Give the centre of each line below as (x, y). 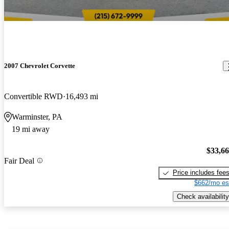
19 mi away (31, 129)
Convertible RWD (33, 96)
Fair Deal (19, 161)
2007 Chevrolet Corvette (40, 66)
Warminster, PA (37, 117)
